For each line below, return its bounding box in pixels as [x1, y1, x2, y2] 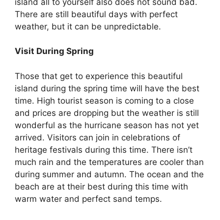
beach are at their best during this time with [15, 181, 188, 192]
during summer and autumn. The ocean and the [15, 169, 204, 179]
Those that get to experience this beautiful [15, 71, 183, 81]
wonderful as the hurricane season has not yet [15, 120, 199, 130]
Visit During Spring [15, 46, 96, 56]
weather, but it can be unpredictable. [15, 21, 164, 31]
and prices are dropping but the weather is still [15, 108, 199, 118]
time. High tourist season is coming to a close [15, 95, 194, 106]
